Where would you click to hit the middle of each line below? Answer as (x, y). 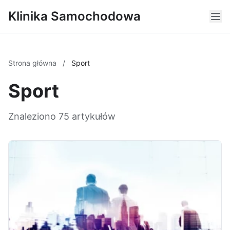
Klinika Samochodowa (74, 16)
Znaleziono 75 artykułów (62, 116)
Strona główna (33, 63)
